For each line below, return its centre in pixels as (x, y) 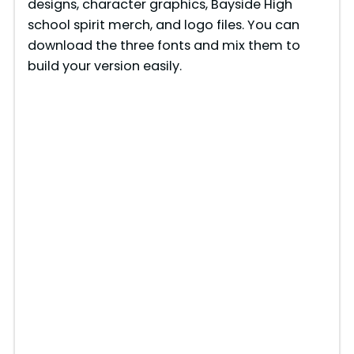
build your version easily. (104, 66)
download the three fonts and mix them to (164, 45)
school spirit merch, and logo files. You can (163, 24)
